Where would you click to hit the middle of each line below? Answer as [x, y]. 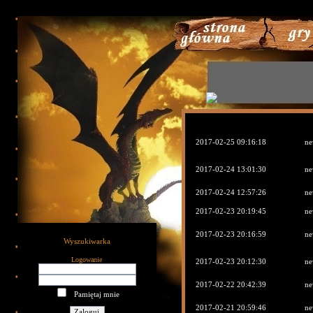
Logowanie [87, 260]
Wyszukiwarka [87, 241]
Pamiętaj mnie [94, 294]
